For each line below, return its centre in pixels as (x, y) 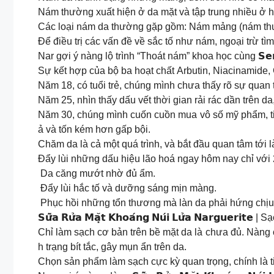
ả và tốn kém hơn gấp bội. (94, 129)
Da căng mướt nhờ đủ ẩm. (97, 173)
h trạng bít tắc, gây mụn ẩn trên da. (112, 247)
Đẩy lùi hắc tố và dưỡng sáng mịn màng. (127, 188)
